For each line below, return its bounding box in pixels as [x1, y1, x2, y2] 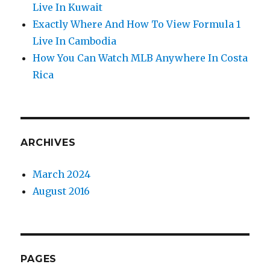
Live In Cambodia [33, 35, 117, 48]
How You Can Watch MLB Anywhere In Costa [33, 52, 248, 64]
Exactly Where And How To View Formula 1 [33, 18, 241, 31]
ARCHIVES [20, 137, 76, 149]
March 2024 [33, 168, 91, 181]
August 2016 [33, 185, 90, 198]
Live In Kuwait [33, 1, 103, 14]
